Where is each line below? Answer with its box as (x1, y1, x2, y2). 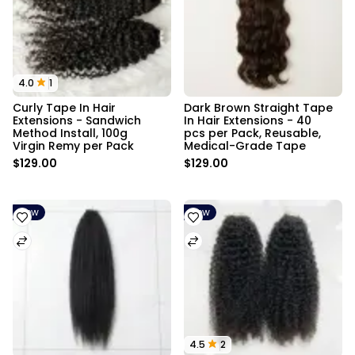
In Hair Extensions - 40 (184, 113, 315, 128)
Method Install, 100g (13, 125, 131, 141)
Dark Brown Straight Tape (184, 100, 336, 116)
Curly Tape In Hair (13, 100, 119, 116)
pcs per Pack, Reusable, (184, 125, 324, 141)
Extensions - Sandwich (13, 113, 144, 128)
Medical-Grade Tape (184, 138, 306, 154)
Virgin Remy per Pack (13, 138, 134, 154)
